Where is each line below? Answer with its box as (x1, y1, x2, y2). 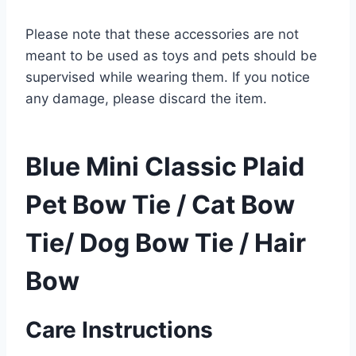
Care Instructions (25, 316, 213, 343)
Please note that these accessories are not (25, 26, 299, 42)
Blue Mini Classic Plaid (25, 151, 304, 182)
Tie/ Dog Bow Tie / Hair (25, 227, 306, 258)
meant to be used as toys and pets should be (25, 48, 317, 64)
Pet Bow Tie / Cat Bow (25, 189, 295, 220)
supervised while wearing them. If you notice (25, 69, 310, 85)
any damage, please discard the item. (25, 91, 267, 106)
